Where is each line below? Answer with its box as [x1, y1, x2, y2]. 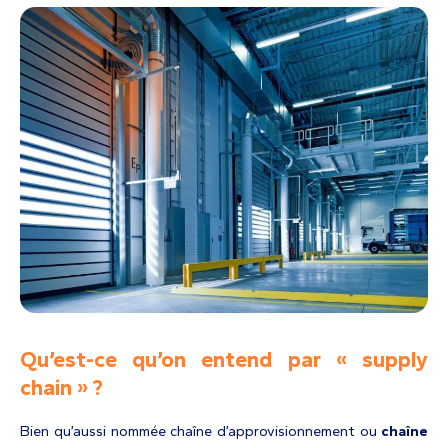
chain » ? [20, 374, 103, 401]
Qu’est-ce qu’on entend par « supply [20, 346, 428, 373]
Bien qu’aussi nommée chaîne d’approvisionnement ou [20, 421, 378, 440]
